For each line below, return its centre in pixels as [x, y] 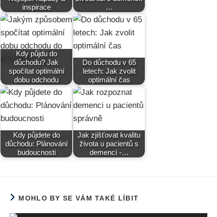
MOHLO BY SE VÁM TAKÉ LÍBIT [79, 198]
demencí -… [109, 153]
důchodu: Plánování [36, 144]
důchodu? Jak [36, 62]
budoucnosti [36, 153]
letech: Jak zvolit [109, 71]
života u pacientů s [109, 144]
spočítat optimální [36, 71]
